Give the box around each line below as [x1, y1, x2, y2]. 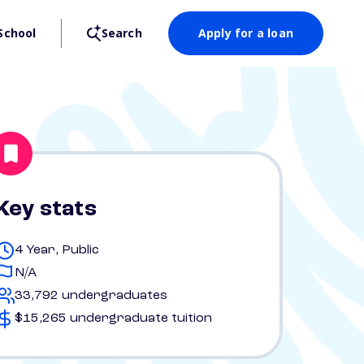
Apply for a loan [197, 25, 293, 41]
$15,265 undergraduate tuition [15, 312, 212, 325]
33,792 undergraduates [15, 289, 167, 302]
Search [101, 25, 142, 41]
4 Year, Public [15, 244, 99, 257]
